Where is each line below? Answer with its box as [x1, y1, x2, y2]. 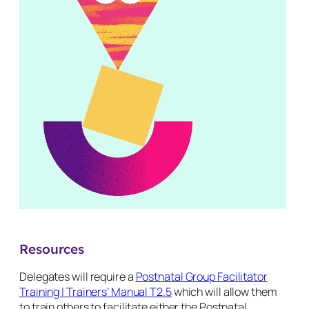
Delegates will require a [19, 268, 136, 284]
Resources [19, 241, 85, 258]
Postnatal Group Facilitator [135, 268, 268, 284]
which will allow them [171, 283, 277, 299]
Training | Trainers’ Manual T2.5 [19, 283, 172, 299]
